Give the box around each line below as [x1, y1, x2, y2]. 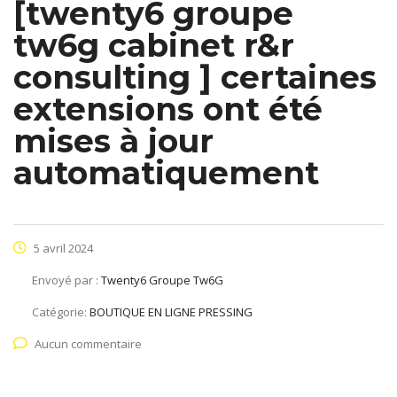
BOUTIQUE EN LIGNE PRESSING [90, 304, 253, 321]
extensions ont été [13, 90, 323, 129]
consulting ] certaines [13, 58, 377, 97]
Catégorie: [32, 304, 90, 321]
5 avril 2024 [31, 240, 93, 257]
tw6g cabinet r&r [13, 26, 294, 66]
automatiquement [13, 153, 319, 193]
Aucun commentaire [35, 336, 142, 353]
